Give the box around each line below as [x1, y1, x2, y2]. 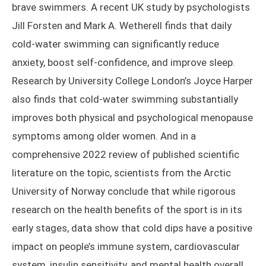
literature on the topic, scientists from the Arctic [12, 167, 231, 179]
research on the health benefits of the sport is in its [12, 204, 242, 216]
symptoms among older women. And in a [12, 130, 196, 142]
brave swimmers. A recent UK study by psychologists [12, 1, 250, 14]
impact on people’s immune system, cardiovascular [12, 240, 240, 253]
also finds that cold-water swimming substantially [12, 93, 238, 106]
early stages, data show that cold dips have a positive [12, 222, 252, 235]
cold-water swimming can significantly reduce [12, 38, 219, 50]
